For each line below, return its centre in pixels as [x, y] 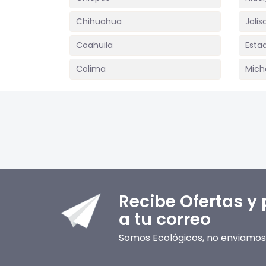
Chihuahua [99, 21]
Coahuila [94, 45]
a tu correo [164, 219]
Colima [91, 69]
